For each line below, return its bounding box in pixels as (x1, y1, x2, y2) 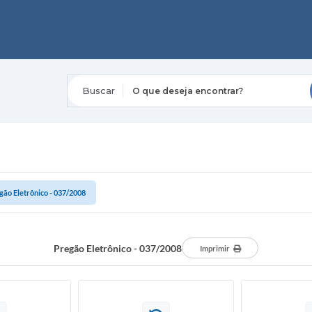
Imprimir (199, 244, 230, 253)
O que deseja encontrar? (68, 59, 180, 71)
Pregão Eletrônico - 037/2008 (54, 242, 182, 254)
